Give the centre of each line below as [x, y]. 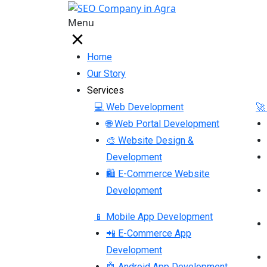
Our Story [106, 73]
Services [105, 90]
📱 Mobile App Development [153, 216]
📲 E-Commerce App [149, 233]
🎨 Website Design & [150, 140]
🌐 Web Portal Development [163, 123]
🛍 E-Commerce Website [158, 173]
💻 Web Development [139, 107]
